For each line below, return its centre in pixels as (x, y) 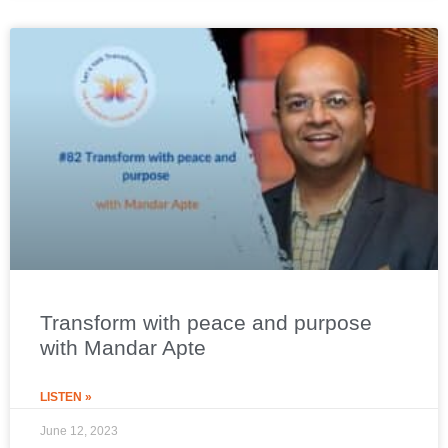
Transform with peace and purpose (206, 322)
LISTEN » (66, 396)
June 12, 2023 (79, 430)
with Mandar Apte (123, 347)
